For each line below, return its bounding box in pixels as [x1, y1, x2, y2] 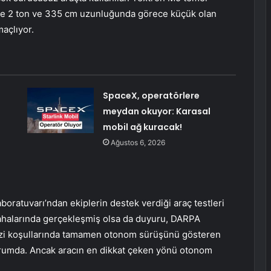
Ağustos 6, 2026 [110, 138, 165, 148]
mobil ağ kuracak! [102, 121, 182, 134]
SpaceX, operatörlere [102, 90, 200, 102]
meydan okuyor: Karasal [102, 105, 211, 118]
